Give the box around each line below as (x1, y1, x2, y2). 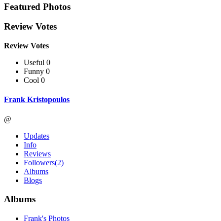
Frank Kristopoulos (4, 95, 70, 104)
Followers (24, 158, 55, 167)
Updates (24, 131, 49, 140)
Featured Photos (4, 1, 71, 12)
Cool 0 (24, 76, 45, 85)
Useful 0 (24, 58, 50, 67)
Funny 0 (24, 67, 50, 76)
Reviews (24, 149, 51, 158)
